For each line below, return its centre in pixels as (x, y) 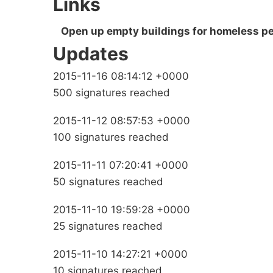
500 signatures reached (112, 93)
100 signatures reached (111, 137)
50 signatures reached (108, 182)
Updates (91, 54)
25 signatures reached (108, 226)
